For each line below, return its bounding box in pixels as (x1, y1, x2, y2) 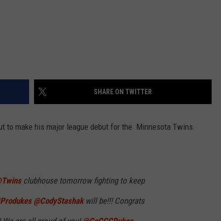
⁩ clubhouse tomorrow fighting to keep (21, 176, 145, 186)
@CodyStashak (34, 196, 83, 206)
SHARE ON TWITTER (94, 88, 152, 96)
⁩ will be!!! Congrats (83, 196, 145, 206)
